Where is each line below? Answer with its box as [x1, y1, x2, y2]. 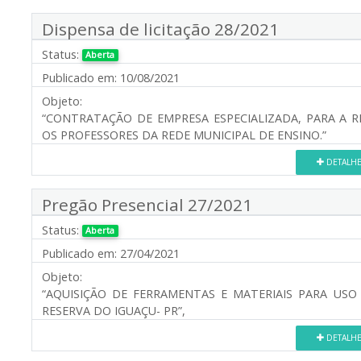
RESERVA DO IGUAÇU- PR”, [42, 302, 185, 318]
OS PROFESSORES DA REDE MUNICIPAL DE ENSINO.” [42, 127, 326, 143]
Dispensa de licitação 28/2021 [42, 17, 279, 40]
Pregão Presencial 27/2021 [42, 193, 252, 216]
